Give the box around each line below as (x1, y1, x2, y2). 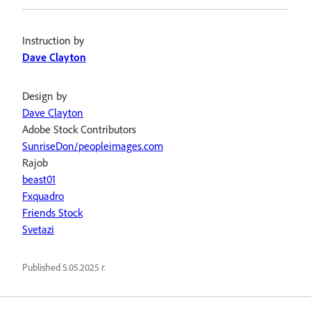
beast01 (22, 171, 56, 186)
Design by (22, 88, 67, 103)
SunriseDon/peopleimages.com (22, 138, 163, 153)
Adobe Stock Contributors (22, 121, 136, 136)
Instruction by (22, 33, 84, 47)
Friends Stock (22, 205, 83, 219)
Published (22, 260, 62, 273)
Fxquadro (22, 188, 64, 203)
